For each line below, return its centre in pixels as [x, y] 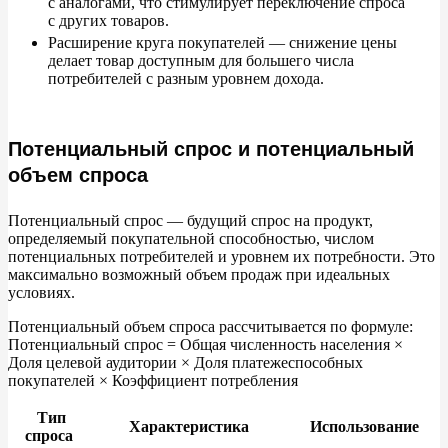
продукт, [343, 221]
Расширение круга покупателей [156, 43]
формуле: [382, 327]
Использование [364, 427]
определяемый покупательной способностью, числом [191, 239]
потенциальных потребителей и [117, 257]
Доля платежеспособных [276, 363]
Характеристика [189, 427]
